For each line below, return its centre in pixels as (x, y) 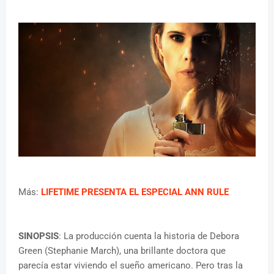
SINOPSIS (39, 236)
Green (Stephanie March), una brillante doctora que (122, 250)
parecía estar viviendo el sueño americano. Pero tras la (131, 265)
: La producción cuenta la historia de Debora (149, 236)
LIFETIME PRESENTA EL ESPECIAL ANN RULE (135, 192)
